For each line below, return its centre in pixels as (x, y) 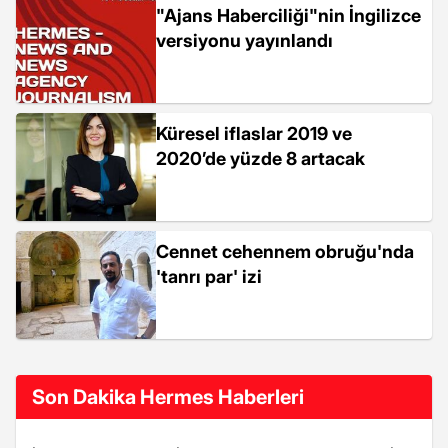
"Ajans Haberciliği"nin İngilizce (288, 15)
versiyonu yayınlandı (244, 40)
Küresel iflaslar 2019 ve (254, 133)
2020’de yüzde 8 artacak (260, 158)
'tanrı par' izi (209, 276)
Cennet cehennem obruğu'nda (285, 251)
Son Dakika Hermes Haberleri (168, 397)
